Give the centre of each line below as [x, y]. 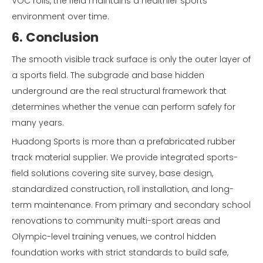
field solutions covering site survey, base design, [112, 173]
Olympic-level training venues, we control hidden [114, 236]
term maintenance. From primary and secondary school [131, 205]
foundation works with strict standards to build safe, [120, 252]
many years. [38, 122]
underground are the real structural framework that [119, 91]
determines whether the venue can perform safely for [124, 107]
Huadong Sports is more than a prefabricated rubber [124, 141]
